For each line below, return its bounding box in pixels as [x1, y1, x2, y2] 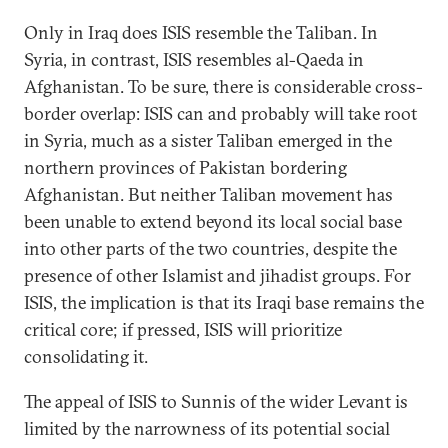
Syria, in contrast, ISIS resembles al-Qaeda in [24, 48, 364, 71]
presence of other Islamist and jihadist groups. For [24, 264, 411, 287]
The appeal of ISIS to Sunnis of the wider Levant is [24, 390, 408, 413]
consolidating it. [24, 345, 152, 368]
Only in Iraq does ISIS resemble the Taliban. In [24, 21, 378, 44]
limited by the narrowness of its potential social [24, 417, 390, 440]
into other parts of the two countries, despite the [24, 237, 397, 260]
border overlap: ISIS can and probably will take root [24, 102, 417, 125]
